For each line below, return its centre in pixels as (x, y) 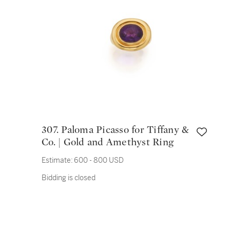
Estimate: (57, 160)
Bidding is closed (69, 178)
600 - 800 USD (99, 160)
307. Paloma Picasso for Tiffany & (52, 130)
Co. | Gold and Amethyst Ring (108, 142)
